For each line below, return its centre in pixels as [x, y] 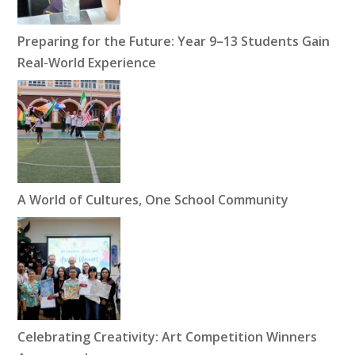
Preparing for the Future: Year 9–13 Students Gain [174, 42]
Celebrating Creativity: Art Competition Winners [168, 337]
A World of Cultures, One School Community [153, 200]
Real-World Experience [87, 63]
